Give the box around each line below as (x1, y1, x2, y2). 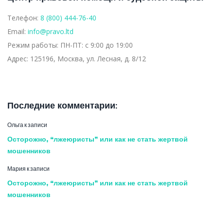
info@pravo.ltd (28, 26, 73, 36)
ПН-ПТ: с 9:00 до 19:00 (60, 40, 133, 50)
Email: (7, 26, 28, 36)
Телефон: (7, 13, 40, 22)
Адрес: (7, 54, 30, 63)
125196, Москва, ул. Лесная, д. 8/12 (30, 54, 146, 63)
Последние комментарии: (7, 99, 117, 111)
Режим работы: (7, 40, 60, 50)
